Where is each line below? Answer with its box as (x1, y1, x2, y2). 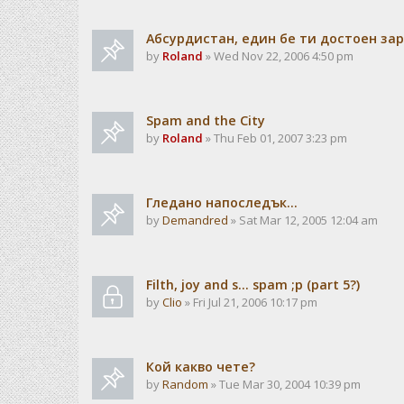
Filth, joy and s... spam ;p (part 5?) (146, 276, 360, 293)
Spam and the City (146, 112, 265, 129)
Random (162, 376, 208, 392)
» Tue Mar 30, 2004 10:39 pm (208, 376, 361, 392)
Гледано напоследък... (146, 194, 298, 211)
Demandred (162, 212, 228, 228)
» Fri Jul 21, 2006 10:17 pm (182, 294, 317, 310)
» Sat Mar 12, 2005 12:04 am (228, 212, 378, 228)
